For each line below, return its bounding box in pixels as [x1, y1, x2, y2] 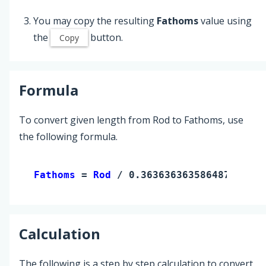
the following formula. [19, 129, 118, 143]
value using [198, 14, 252, 27]
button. [88, 30, 123, 44]
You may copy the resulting [33, 14, 157, 27]
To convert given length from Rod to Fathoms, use [19, 113, 243, 126]
